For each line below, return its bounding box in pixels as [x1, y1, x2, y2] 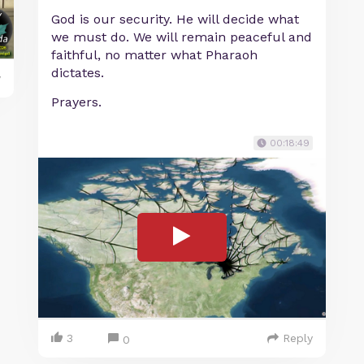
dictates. [51, 65, 105, 80]
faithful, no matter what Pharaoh [51, 47, 258, 63]
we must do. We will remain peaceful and [51, 29, 313, 45]
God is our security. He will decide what [51, 11, 300, 27]
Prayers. [51, 94, 102, 110]
